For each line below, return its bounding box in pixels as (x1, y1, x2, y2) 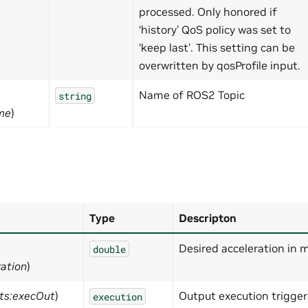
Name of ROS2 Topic (139, 88, 245, 102)
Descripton (179, 211, 236, 225)
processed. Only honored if (139, 5, 277, 19)
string (58, 89, 91, 102)
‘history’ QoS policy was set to (139, 23, 291, 37)
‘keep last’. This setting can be (139, 41, 295, 55)
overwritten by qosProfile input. (139, 58, 300, 73)
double (93, 242, 126, 256)
